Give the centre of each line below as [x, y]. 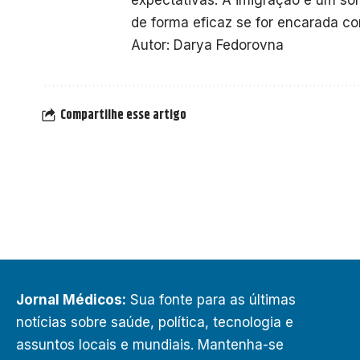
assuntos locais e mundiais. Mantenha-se [150, 345]
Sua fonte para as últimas [211, 300]
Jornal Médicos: [71, 300]
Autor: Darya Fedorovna [207, 45]
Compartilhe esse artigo [123, 115]
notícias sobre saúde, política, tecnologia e [155, 323]
